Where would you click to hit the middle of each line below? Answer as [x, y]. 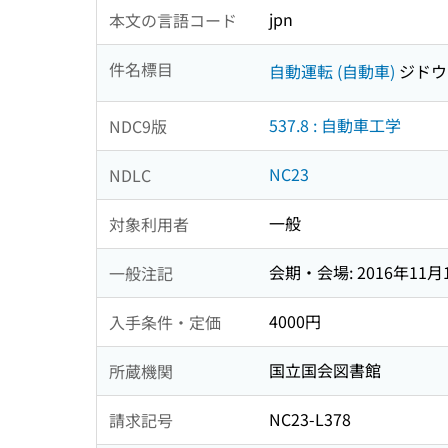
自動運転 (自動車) [332, 70]
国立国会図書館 [325, 370]
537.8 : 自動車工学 [335, 125]
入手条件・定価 [165, 321]
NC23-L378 [310, 419]
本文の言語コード [173, 19]
